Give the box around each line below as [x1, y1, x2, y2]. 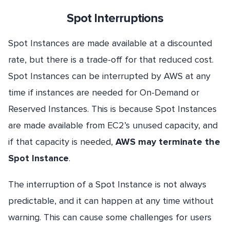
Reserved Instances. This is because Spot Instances [8, 103, 217, 115]
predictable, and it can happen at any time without [8, 195, 214, 207]
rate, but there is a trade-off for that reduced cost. [8, 54, 214, 66]
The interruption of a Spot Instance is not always [8, 179, 206, 190]
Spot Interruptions [67, 11, 163, 26]
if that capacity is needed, [8, 136, 116, 148]
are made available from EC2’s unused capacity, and [8, 120, 218, 131]
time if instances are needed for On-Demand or [8, 87, 199, 99]
